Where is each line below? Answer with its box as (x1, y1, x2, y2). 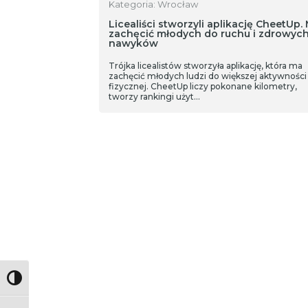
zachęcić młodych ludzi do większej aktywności (108, 71, 307, 81)
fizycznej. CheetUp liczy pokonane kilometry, (108, 81, 297, 91)
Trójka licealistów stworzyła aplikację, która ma (108, 60, 302, 71)
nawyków (108, 37, 158, 49)
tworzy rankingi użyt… (108, 91, 200, 102)
